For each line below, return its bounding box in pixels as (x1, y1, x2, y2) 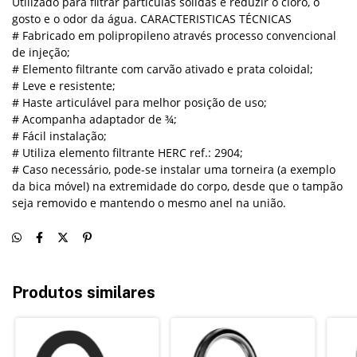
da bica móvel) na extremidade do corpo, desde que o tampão (12, 178, 343, 194)
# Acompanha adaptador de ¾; (12, 112, 177, 127)
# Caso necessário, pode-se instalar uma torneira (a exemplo (12, 162, 335, 178)
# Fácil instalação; (12, 128, 107, 144)
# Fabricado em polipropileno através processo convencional (12, 28, 336, 44)
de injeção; (12, 45, 70, 61)
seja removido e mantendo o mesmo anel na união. (12, 195, 286, 211)
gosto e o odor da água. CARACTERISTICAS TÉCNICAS (12, 11, 292, 27)
